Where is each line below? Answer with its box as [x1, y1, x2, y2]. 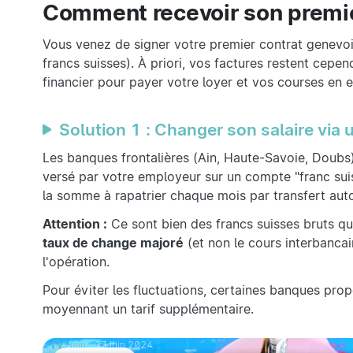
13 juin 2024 [92, 339, 153, 351]
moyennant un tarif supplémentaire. [43, 302, 254, 317]
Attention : [43, 217, 107, 232]
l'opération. [43, 255, 110, 269]
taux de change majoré [43, 236, 184, 251]
